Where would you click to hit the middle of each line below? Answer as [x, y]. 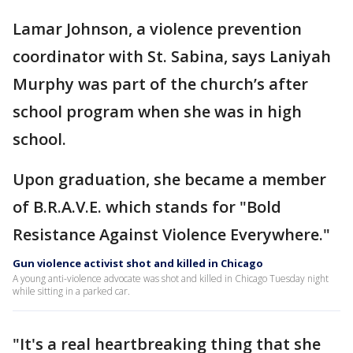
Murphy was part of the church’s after [160, 84]
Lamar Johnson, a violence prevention [157, 29]
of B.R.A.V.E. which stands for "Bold [147, 207]
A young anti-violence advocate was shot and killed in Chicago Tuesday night [171, 279]
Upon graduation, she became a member [169, 179]
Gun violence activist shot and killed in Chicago [138, 263]
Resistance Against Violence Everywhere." [171, 234]
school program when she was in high [157, 111]
